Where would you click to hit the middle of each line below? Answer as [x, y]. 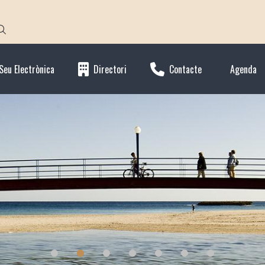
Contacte [185, 69]
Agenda [243, 69]
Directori [110, 69]
